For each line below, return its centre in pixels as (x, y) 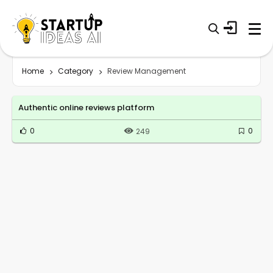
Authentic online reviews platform (86, 107)
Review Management (147, 71)
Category (76, 71)
